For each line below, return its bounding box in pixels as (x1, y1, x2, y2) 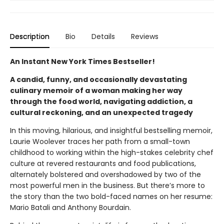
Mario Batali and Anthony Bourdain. (10, 202, 131, 212)
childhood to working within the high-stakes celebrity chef (10, 147, 213, 157)
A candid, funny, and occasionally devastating (10, 74, 187, 84)
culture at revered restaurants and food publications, (10, 158, 196, 168)
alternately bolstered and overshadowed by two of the (10, 169, 201, 179)
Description (10, 31, 49, 41)
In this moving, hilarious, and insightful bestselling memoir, (10, 125, 212, 135)
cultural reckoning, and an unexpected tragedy (10, 107, 193, 117)
